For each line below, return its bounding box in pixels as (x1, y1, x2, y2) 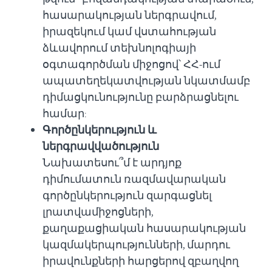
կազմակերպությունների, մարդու (42, 237, 230, 252)
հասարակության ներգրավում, (42, 7, 216, 22)
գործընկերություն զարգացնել (42, 188, 212, 203)
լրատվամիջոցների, (42, 204, 153, 219)
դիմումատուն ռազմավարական (42, 171, 226, 186)
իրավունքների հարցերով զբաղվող (42, 253, 239, 268)
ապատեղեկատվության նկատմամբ (42, 73, 250, 88)
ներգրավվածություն (42, 138, 159, 154)
